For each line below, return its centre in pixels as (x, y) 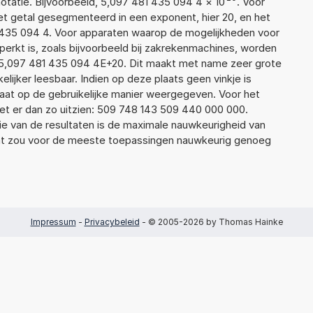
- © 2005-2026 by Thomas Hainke (211, 221)
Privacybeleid (112, 221)
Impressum (53, 221)
